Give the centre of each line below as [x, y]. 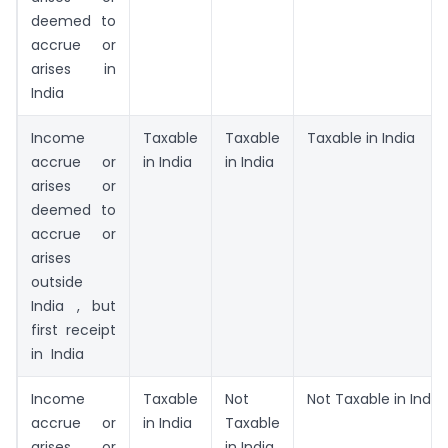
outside [57, 282]
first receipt [73, 330]
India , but [73, 306]
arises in [73, 69]
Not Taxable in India [375, 399]
